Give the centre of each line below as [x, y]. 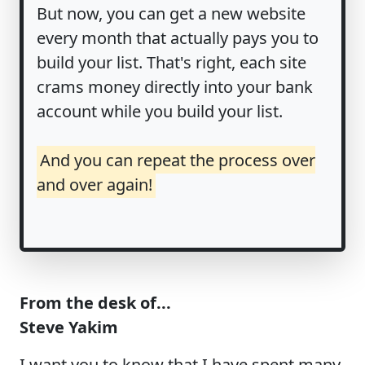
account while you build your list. [160, 111]
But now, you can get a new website [171, 13]
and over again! [95, 184]
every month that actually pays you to [178, 37]
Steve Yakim [69, 327]
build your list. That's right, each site [172, 62]
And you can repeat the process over [177, 160]
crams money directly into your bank [175, 86]
